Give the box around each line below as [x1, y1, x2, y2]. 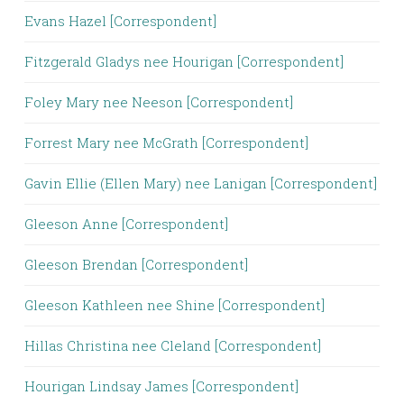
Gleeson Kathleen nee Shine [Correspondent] [24, 296, 325, 314]
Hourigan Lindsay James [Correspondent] [24, 377, 298, 395]
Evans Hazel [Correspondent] [24, 12, 216, 30]
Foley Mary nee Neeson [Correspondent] [24, 93, 293, 111]
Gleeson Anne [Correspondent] [24, 215, 228, 233]
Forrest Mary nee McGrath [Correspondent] [24, 133, 308, 151]
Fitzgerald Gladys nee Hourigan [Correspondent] [24, 52, 344, 70]
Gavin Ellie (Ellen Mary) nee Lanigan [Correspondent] [24, 174, 377, 192]
